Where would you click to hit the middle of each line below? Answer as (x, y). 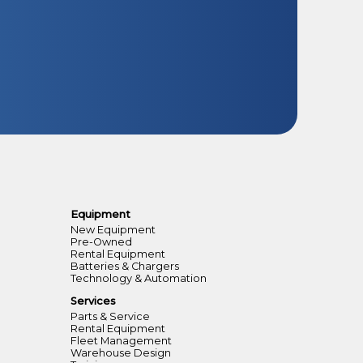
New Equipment (113, 230)
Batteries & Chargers (124, 267)
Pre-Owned (101, 242)
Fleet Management (121, 341)
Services (93, 301)
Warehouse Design (120, 353)
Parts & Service (110, 317)
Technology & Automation (138, 279)
